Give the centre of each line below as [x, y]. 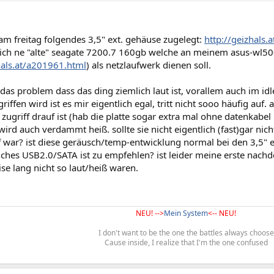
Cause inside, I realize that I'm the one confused [186, 243]
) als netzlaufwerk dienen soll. [149, 65]
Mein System [186, 213]
